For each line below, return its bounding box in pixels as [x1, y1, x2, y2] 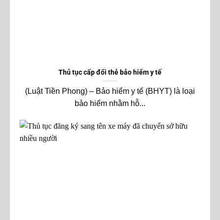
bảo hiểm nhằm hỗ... [75, 99, 145, 108]
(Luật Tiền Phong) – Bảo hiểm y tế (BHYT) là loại [25, 87, 195, 96]
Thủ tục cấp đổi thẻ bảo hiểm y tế [58, 68, 162, 77]
